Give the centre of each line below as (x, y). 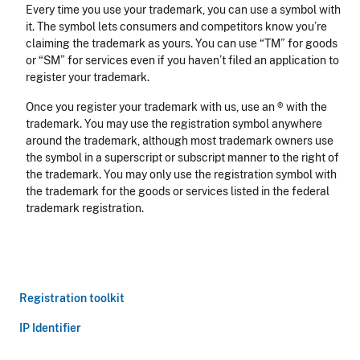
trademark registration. (85, 209)
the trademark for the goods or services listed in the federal (178, 192)
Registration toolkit (72, 299)
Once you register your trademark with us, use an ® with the (176, 107)
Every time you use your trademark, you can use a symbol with (183, 10)
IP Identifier (50, 328)
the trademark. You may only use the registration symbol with (181, 175)
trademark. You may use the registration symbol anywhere (174, 124)
